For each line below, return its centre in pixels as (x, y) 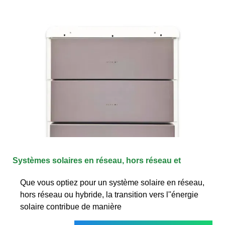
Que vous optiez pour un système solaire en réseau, (112, 182)
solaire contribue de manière (71, 206)
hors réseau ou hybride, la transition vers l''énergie (109, 194)
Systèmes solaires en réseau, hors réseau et (97, 160)
